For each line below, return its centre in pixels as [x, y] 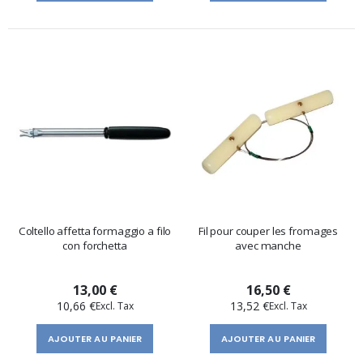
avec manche [268, 245]
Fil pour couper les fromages [268, 231]
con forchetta [95, 245]
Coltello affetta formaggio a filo [95, 231]
